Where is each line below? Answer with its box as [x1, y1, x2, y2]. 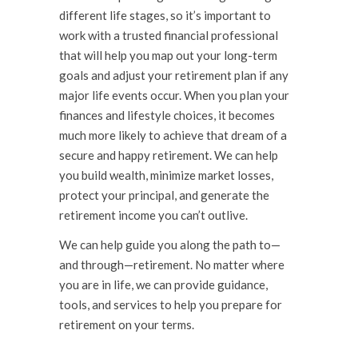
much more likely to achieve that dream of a [59, 128, 287, 142]
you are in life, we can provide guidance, [59, 277, 268, 292]
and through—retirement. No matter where [59, 257, 284, 272]
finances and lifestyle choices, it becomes [59, 108, 275, 122]
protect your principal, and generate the [59, 188, 269, 202]
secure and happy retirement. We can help [59, 148, 278, 162]
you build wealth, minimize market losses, [59, 168, 273, 182]
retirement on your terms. [59, 317, 194, 332]
